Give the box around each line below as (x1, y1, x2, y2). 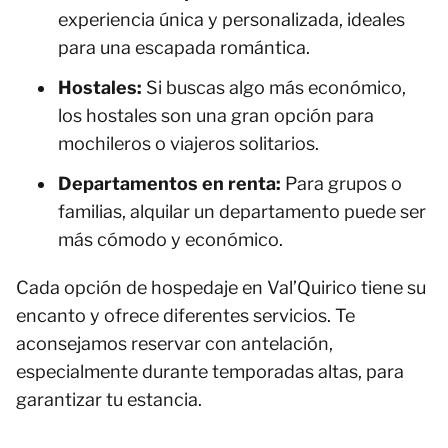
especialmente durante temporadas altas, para (16, 361, 404, 382)
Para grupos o (281, 173, 402, 194)
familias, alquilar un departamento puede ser (58, 201, 426, 222)
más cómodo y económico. (58, 229, 283, 250)
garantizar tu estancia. (16, 389, 202, 410)
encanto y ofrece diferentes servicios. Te (16, 305, 355, 326)
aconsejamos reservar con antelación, (16, 333, 333, 354)
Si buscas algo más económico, (142, 77, 406, 98)
